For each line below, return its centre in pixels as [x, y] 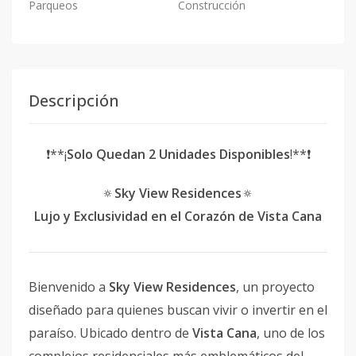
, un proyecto [275, 287]
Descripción [74, 101]
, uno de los [291, 333]
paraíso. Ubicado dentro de [110, 333]
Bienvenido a [69, 287]
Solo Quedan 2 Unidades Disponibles [178, 154]
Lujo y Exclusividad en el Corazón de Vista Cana [178, 216]
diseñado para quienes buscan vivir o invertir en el [178, 310]
